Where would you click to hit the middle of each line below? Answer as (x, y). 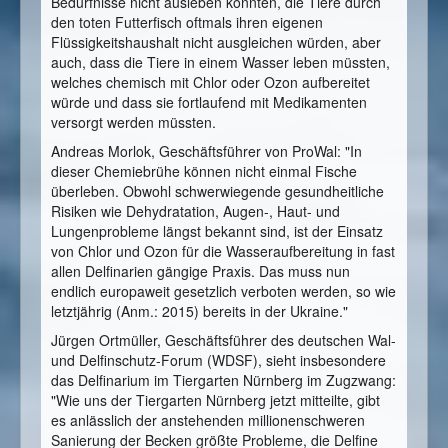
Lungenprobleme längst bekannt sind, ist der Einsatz (217, 230)
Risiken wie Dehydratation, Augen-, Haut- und (195, 210)
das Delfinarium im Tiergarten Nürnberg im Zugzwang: (223, 379)
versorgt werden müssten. (133, 121)
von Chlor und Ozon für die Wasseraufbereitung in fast (223, 250)
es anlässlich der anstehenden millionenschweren (208, 419)
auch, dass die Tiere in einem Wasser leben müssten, (220, 61)
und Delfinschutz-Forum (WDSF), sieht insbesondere (218, 359)
